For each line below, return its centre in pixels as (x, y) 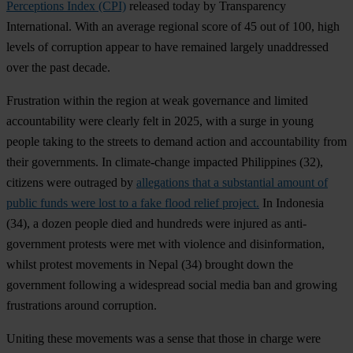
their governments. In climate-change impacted (124, 162)
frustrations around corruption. (82, 305)
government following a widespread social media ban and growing (172, 284)
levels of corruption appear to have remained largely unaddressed (167, 46)
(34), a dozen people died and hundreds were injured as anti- (156, 223)
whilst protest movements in (77, 264)
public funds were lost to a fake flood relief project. (133, 203)
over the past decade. (58, 67)
